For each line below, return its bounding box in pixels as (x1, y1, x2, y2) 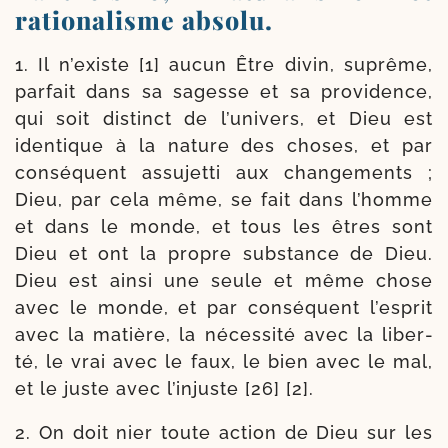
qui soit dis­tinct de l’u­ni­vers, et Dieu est (15, 107, 433, 129)
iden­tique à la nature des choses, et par (15, 134, 433, 156)
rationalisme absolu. (15, 2, 273, 36)
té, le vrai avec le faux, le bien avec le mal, (15, 350, 433, 372)
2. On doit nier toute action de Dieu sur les (15, 421, 433, 443)
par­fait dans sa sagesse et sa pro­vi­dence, (15, 80, 433, 102)
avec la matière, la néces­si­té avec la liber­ (15, 323, 433, 345)
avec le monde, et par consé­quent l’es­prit (15, 296, 433, 318)
